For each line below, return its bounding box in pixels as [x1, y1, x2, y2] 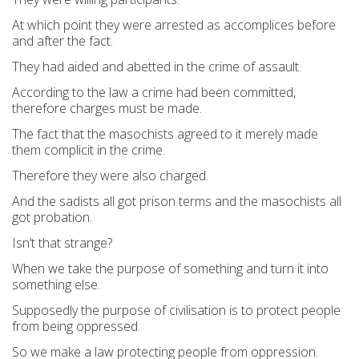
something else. [12, 276, 100, 293]
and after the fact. [12, 32, 113, 50]
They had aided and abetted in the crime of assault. [12, 58, 301, 75]
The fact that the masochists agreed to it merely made [12, 125, 318, 143]
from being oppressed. [12, 317, 140, 335]
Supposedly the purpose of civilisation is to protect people [12, 301, 341, 319]
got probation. [12, 208, 92, 226]
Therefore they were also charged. [12, 167, 208, 184]
